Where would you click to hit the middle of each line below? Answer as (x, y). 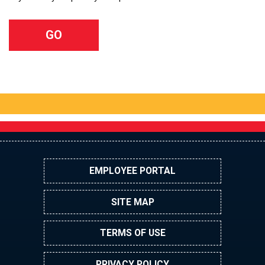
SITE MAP (132, 202)
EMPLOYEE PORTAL (132, 170)
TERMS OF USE (132, 233)
